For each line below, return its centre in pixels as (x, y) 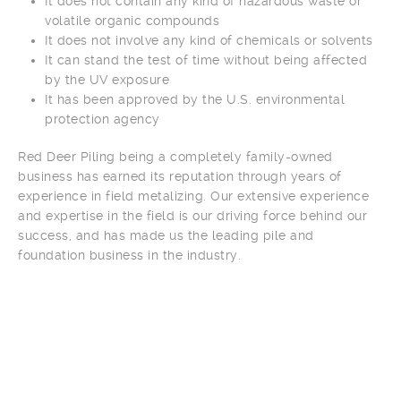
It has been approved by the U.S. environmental (195, 99)
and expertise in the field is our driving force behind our (192, 216)
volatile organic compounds (132, 21)
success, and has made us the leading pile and (166, 235)
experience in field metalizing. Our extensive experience (193, 196)
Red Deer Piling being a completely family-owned (175, 157)
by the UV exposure (107, 80)
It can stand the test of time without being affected (206, 60)
